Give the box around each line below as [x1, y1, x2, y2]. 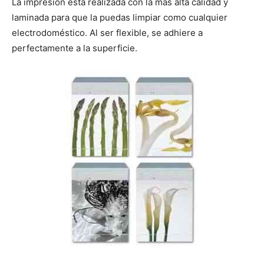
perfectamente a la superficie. [12, 42, 137, 54]
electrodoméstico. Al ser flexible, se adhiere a [12, 27, 203, 39]
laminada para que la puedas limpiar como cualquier [12, 12, 227, 24]
